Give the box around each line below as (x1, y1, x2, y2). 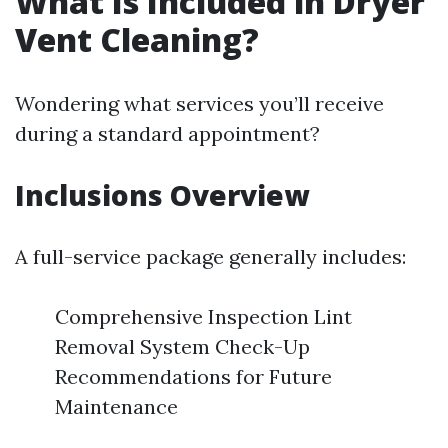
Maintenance (55, 394, 178, 420)
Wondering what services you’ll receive (15, 91, 384, 117)
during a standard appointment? (15, 121, 320, 147)
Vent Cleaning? (15, 18, 259, 62)
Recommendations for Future (55, 364, 332, 390)
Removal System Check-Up (55, 334, 310, 360)
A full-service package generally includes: (15, 244, 406, 270)
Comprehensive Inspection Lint (55, 304, 352, 330)
